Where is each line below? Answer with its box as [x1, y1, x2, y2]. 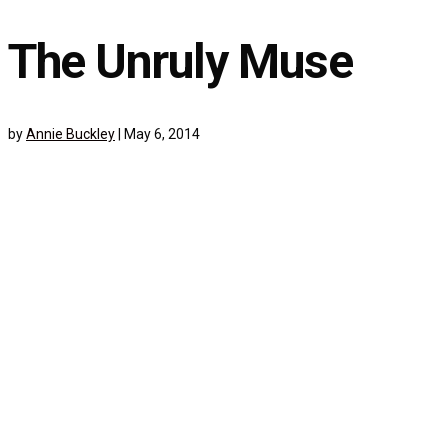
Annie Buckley [26, 126, 115, 143]
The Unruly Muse [8, 33, 353, 91]
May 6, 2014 [124, 126, 200, 143]
